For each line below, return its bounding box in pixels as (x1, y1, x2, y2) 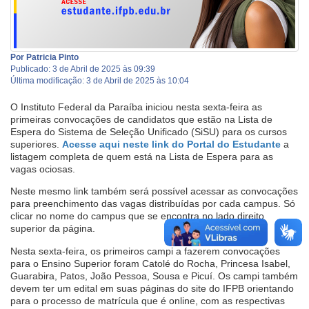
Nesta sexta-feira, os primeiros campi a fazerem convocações (10, 245, 280, 257)
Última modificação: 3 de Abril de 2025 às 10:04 (10, 75, 189, 86)
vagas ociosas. (10, 163, 78, 175)
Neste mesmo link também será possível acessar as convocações (10, 186, 298, 197)
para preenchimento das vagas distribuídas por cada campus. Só (10, 198, 295, 210)
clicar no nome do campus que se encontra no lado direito (10, 210, 264, 222)
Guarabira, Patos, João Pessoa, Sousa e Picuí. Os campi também (10, 270, 298, 281)
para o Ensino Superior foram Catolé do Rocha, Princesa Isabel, (10, 257, 290, 269)
